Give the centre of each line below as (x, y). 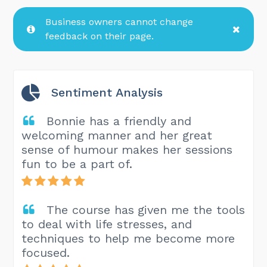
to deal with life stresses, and (107, 224)
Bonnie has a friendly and (119, 121)
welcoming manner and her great (117, 135)
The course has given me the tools (146, 209)
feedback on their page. (100, 36)
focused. (46, 252)
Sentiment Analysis (105, 92)
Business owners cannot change (119, 21)
